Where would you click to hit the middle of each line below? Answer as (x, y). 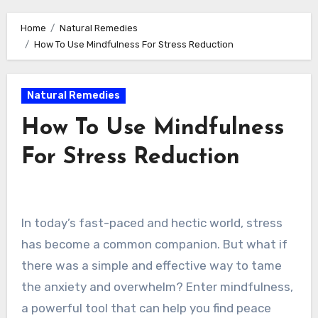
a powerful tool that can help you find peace (146, 308)
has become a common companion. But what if (154, 244)
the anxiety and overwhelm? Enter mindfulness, (157, 286)
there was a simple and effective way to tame (151, 265)
